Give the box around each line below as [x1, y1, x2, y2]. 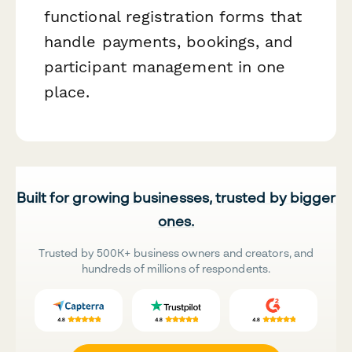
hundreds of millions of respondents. [82, 261, 270, 275]
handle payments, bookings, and [44, 31, 294, 51]
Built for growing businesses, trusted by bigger [16, 188, 336, 206]
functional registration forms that [44, 6, 302, 26]
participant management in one [44, 57, 286, 76]
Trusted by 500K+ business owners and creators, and [38, 245, 313, 259]
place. [44, 82, 90, 101]
